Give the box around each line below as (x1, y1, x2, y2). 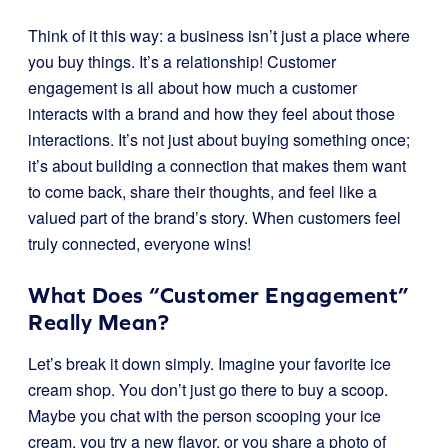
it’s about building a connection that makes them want (28, 154, 406, 177)
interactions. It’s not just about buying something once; (28, 128, 410, 151)
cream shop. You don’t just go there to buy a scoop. (28, 378, 388, 401)
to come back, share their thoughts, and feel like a (28, 180, 377, 203)
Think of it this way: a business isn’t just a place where (28, 24, 410, 47)
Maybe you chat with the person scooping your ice (28, 404, 381, 427)
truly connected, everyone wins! (28, 232, 251, 255)
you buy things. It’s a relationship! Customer (28, 50, 336, 73)
